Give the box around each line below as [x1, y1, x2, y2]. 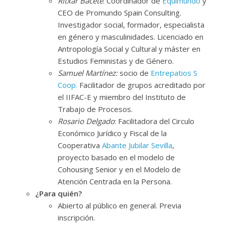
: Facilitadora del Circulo [114, 116, 194, 127]
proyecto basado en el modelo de [57, 152, 175, 163]
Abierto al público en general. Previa [57, 200, 181, 211]
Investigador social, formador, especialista [57, 20, 204, 30]
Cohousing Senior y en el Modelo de [57, 164, 181, 175]
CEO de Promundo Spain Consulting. [57, 8, 181, 18]
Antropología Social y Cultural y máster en [57, 44, 200, 54]
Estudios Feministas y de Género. [57, 56, 174, 66]
